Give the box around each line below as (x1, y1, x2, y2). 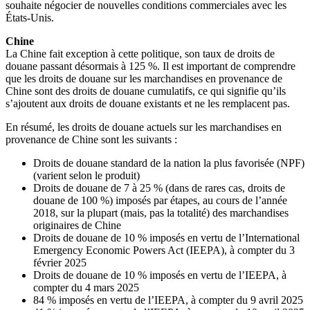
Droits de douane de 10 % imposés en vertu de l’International (33, 232, 300, 244)
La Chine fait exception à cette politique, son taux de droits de (6, 48, 275, 60)
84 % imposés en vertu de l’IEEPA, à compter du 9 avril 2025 (33, 294, 303, 307)
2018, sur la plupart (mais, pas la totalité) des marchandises (33, 207, 289, 219)
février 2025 (33, 257, 86, 269)
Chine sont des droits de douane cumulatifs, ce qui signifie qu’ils (6, 85, 286, 98)
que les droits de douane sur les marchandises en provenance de (6, 73, 282, 85)
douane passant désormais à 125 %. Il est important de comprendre (6, 60, 295, 73)
